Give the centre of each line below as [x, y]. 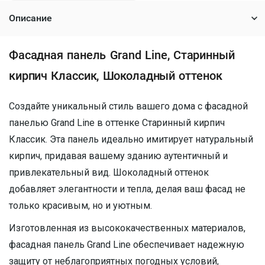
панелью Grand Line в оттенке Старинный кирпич [117, 123]
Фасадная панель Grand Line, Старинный [122, 55]
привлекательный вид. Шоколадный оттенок [109, 172]
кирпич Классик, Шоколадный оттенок [116, 76]
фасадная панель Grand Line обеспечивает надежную [127, 245]
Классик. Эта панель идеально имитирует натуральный [131, 139]
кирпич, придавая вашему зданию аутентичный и [118, 156]
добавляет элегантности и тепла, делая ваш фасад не [127, 189]
